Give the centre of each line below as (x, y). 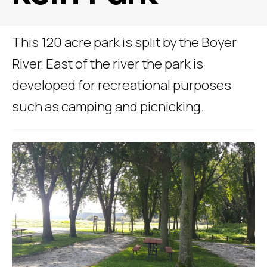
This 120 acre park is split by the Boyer (124, 42)
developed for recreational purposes (122, 85)
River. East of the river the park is (108, 64)
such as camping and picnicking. (108, 107)
